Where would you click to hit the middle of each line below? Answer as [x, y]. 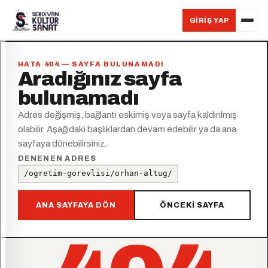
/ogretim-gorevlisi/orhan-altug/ [98, 173]
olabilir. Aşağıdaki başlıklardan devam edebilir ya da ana [127, 129]
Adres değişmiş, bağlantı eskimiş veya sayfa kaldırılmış [127, 115]
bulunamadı [78, 98]
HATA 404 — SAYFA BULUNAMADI [91, 64]
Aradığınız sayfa [100, 79]
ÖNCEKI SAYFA [192, 205]
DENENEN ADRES [57, 158]
